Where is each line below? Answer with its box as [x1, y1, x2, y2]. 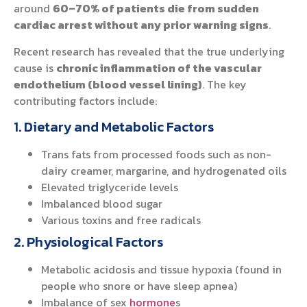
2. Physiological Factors [14, 232, 163, 253]
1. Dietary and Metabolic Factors [14, 116, 214, 138]
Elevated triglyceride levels [41, 179, 178, 196]
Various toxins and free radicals [41, 212, 201, 229]
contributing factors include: [14, 92, 157, 109]
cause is [14, 59, 56, 76]
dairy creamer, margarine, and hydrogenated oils [41, 162, 286, 180]
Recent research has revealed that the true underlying [14, 42, 284, 60]
